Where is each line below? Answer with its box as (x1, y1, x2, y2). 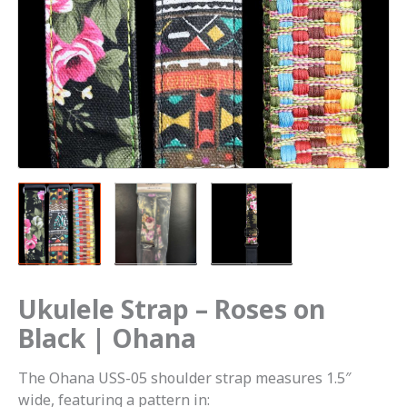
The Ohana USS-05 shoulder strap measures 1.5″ (18, 367, 352, 388)
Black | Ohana (18, 320, 196, 355)
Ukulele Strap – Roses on (18, 291, 325, 326)
